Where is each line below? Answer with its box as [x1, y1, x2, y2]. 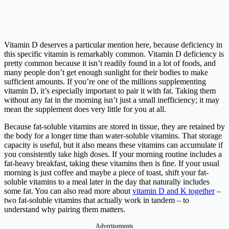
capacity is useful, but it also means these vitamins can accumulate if [4, 141, 223, 150]
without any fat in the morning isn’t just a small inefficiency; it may [4, 96, 219, 105]
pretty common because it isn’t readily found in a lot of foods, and [4, 59, 216, 68]
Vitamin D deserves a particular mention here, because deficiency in [4, 40, 222, 50]
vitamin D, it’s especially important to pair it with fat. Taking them [4, 86, 216, 96]
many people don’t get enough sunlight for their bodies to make [4, 68, 208, 77]
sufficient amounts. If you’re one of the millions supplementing [4, 77, 206, 86]
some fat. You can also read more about [4, 187, 132, 196]
